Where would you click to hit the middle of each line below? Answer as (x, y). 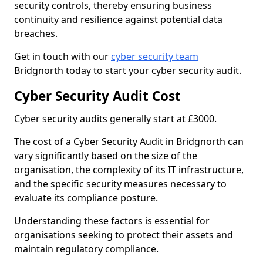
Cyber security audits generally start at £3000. (115, 119)
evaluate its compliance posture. (86, 198)
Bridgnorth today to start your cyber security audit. (128, 70)
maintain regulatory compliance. (86, 249)
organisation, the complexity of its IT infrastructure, (129, 170)
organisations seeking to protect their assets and (124, 235)
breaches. (36, 33)
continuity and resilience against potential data (118, 19)
